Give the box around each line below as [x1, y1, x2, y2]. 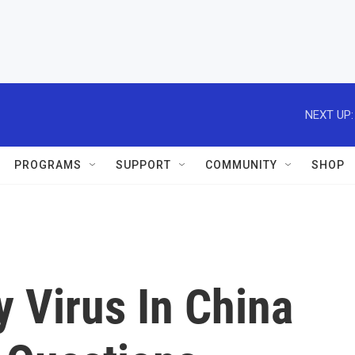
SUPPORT [116, 158, 171, 171]
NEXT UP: [305, 107, 353, 122]
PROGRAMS [14, 158, 82, 171]
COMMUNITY [205, 158, 277, 171]
